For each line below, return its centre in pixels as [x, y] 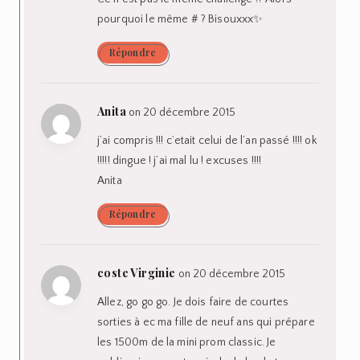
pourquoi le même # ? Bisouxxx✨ [180, 19]
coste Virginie [137, 272]
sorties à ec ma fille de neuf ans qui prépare [206, 322]
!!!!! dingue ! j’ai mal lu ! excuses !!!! [180, 160]
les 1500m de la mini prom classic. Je [187, 342]
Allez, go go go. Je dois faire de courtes [193, 302]
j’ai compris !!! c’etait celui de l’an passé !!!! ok [207, 140]
